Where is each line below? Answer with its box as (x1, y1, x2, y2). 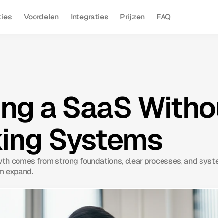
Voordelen (23, 12, 59, 22)
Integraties (70, 12, 109, 22)
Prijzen (120, 12, 145, 22)
